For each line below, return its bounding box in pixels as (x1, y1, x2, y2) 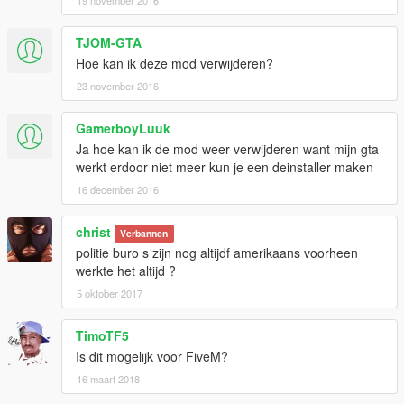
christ (76, 222, 111, 241)
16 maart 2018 (77, 371, 140, 386)
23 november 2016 (77, 78, 159, 93)
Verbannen (120, 225, 169, 240)
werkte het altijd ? (76, 261, 176, 280)
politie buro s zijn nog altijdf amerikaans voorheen (76, 243, 358, 262)
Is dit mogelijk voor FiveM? (76, 346, 228, 365)
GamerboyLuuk (76, 118, 170, 137)
